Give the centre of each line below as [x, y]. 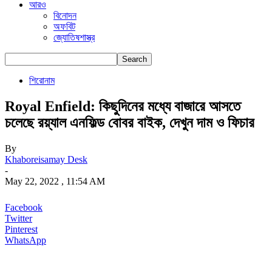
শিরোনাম [42, 80]
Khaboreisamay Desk [46, 159]
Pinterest [21, 229]
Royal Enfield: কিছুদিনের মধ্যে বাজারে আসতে [123, 106]
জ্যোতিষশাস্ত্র [74, 37]
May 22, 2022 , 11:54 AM [55, 181]
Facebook [24, 207]
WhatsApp [25, 240]
